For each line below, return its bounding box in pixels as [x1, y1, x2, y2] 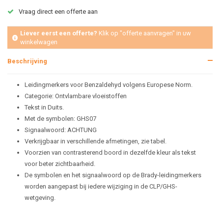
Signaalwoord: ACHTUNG [25, 126, 97, 134]
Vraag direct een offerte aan [17, 8, 98, 15]
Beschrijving [7, 57, 47, 65]
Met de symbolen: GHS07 [25, 115, 96, 122]
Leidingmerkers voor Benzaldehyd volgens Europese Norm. [25, 81, 192, 88]
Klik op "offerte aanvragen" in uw [97, 29, 191, 37]
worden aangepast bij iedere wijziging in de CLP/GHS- [25, 183, 177, 190]
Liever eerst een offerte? [20, 29, 97, 37]
